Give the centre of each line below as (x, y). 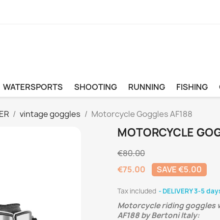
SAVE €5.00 (179, 170)
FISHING (192, 87)
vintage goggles (50, 114)
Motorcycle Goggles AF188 (142, 114)
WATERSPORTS (33, 87)
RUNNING (146, 87)
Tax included (137, 191)
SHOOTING (95, 87)
